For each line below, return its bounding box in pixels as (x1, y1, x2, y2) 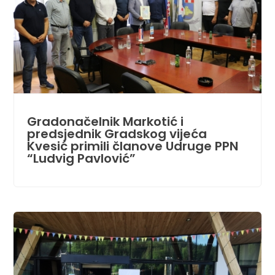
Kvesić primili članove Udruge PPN (26, 137, 238, 155)
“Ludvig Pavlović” (26, 150, 136, 168)
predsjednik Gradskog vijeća (26, 125, 207, 143)
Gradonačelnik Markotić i (26, 113, 184, 131)
